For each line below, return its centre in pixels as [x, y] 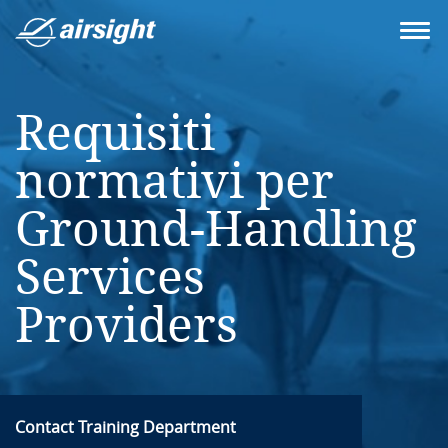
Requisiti [115, 133]
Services [110, 277]
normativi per [174, 181]
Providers [126, 325]
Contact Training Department [125, 427]
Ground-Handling [216, 229]
